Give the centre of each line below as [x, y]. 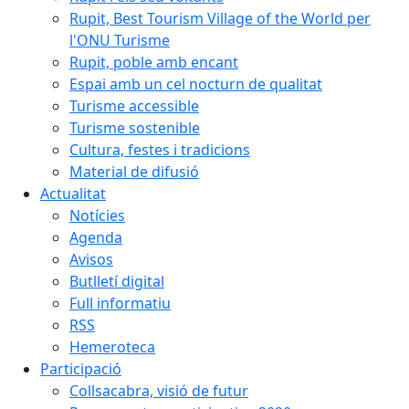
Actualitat [73, 194]
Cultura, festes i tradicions [160, 150]
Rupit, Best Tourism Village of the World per [220, 18]
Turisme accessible [134, 106]
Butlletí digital [117, 281]
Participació [81, 369]
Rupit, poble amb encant [154, 62]
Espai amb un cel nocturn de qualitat [196, 84]
